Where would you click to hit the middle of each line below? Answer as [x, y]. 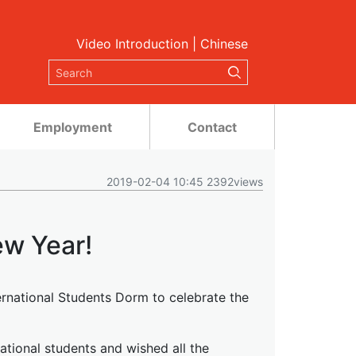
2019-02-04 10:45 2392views [185, 182]
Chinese [224, 44]
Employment [73, 127]
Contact [212, 127]
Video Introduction [132, 44]
